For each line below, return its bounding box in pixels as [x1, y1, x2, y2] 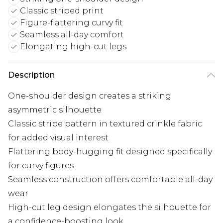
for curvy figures [8, 161, 74, 171]
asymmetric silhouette [8, 105, 102, 115]
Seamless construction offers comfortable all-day [8, 175, 213, 185]
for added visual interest [8, 133, 109, 143]
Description [8, 70, 55, 80]
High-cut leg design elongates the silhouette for [8, 203, 211, 213]
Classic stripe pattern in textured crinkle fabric [8, 119, 202, 129]
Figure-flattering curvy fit [20, 18, 123, 28]
